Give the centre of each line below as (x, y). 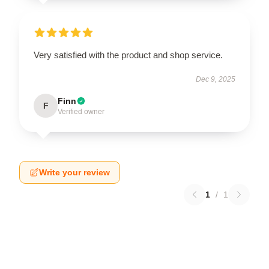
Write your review (74, 172)
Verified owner (81, 111)
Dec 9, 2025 (216, 79)
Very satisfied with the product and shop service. (128, 55)
